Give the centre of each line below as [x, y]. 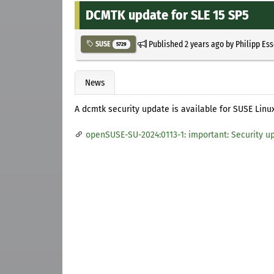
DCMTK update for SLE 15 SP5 [167, 15]
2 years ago [204, 44]
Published [165, 44]
